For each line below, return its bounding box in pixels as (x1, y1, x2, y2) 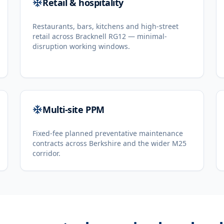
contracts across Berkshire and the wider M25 (32, 138, 186, 148)
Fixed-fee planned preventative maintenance (32, 128, 183, 138)
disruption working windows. (32, 41, 130, 51)
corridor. (32, 148, 60, 158)
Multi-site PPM (42, 103, 104, 115)
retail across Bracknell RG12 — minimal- (32, 31, 167, 41)
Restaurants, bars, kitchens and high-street (32, 21, 178, 31)
